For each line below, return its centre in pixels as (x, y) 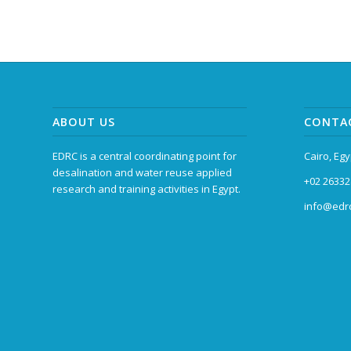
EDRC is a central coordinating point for (145, 156)
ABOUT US (84, 122)
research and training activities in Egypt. (147, 189)
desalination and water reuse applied (142, 173)
